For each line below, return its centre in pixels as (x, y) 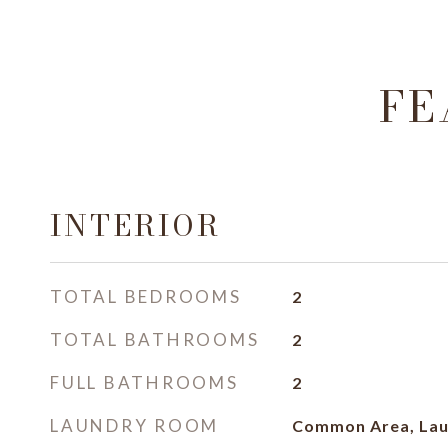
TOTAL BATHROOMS (155, 339)
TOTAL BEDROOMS (146, 296)
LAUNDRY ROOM (134, 425)
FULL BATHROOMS (144, 382)
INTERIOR (135, 225)
